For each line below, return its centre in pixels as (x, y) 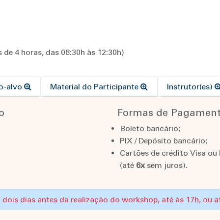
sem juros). (166, 165)
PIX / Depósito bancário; (163, 141)
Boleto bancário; (150, 129)
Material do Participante (96, 87)
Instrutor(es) (191, 87)
